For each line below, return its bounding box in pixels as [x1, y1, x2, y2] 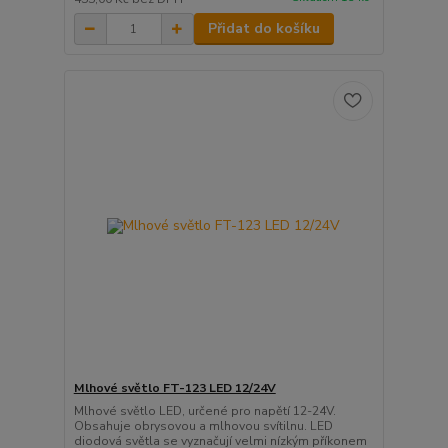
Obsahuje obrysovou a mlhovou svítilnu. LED [73, 417, 333, 434]
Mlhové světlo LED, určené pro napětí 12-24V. [73, 402, 336, 419]
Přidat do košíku [207, 19, 320, 39]
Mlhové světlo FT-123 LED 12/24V [73, 379, 276, 396]
